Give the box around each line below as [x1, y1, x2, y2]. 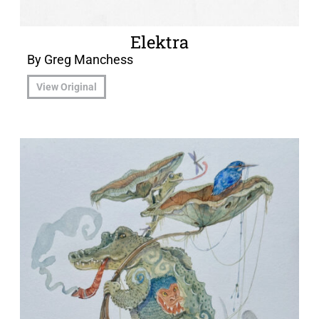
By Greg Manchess [27, 52, 133, 68]
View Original [36, 81, 97, 93]
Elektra [130, 31, 189, 54]
